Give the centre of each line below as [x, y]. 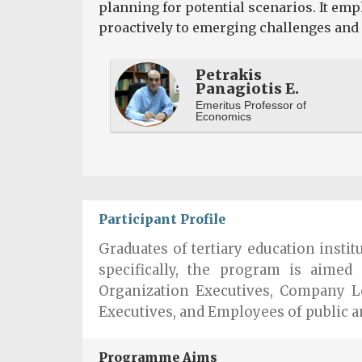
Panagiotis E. [247, 89]
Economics [223, 117]
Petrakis [229, 75]
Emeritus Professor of [251, 105]
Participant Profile [162, 219]
